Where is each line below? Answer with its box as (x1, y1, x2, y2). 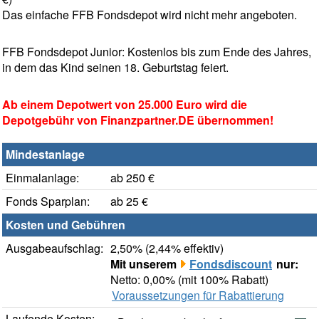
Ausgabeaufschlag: (6, 240, 103, 257)
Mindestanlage (6, 146, 85, 163)
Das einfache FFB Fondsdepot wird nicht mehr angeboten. (2, 6, 297, 23)
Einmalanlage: (6, 169, 79, 187)
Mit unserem (110, 256, 179, 273)
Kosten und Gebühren (6, 216, 125, 234)
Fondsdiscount (189, 256, 272, 273)
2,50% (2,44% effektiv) (110, 240, 224, 257)
